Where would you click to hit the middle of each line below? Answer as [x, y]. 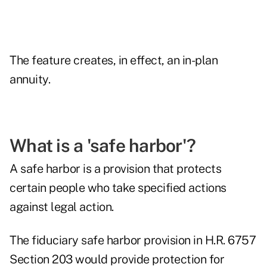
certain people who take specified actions [118, 188]
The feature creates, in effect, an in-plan [114, 60]
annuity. [30, 80]
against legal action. [62, 207]
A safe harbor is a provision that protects [115, 169]
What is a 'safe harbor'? [103, 146]
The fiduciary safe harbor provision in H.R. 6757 [133, 240]
